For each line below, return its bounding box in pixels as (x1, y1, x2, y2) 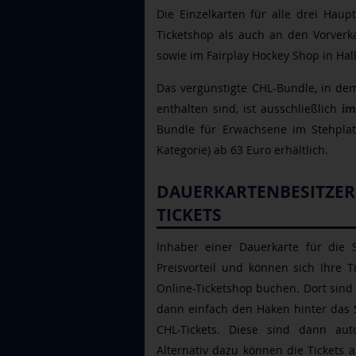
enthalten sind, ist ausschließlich (157, 101, 342, 116)
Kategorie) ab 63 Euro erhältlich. (157, 142, 331, 157)
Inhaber (157, 239, 199, 254)
